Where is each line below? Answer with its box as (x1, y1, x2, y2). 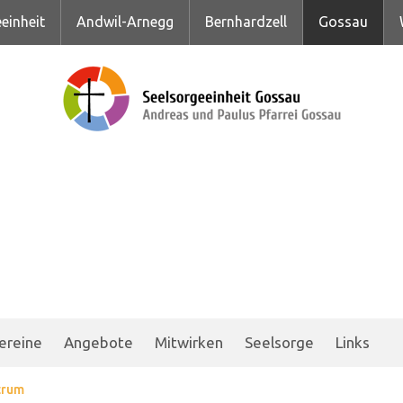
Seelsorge (245, 334, 314, 351)
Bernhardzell (204, 13, 287, 30)
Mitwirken (155, 334, 223, 351)
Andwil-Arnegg (76, 13, 174, 30)
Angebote (64, 334, 133, 351)
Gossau (318, 13, 368, 30)
